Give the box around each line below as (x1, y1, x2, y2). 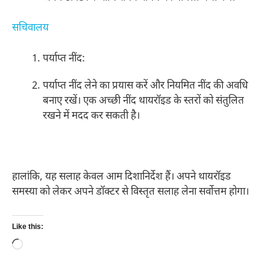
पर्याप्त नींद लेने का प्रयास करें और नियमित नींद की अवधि (43, 79, 248, 93)
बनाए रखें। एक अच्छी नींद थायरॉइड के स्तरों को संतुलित (43, 94, 244, 108)
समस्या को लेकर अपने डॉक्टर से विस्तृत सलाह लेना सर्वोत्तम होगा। (12, 185, 249, 199)
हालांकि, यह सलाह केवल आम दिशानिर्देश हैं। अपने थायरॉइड (12, 170, 231, 184)
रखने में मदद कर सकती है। (43, 109, 140, 123)
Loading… (22, 239, 66, 253)
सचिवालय (12, 22, 49, 36)
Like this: (12, 222, 43, 233)
